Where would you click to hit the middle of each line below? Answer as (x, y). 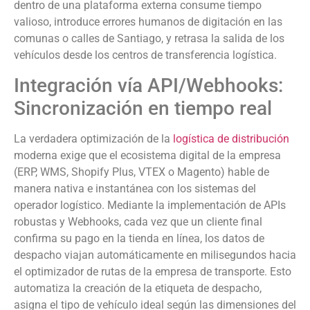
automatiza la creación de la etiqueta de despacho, (138, 288)
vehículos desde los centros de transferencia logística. (145, 55)
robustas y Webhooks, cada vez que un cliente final (138, 221)
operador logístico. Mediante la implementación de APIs (150, 205)
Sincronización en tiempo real (143, 108)
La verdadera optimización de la (93, 138)
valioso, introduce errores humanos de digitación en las (148, 22)
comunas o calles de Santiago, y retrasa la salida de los (149, 39)
